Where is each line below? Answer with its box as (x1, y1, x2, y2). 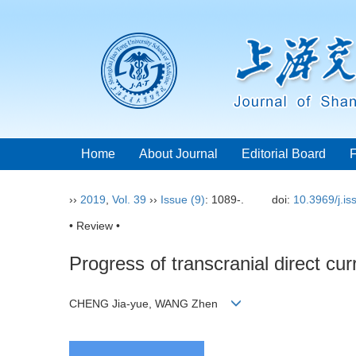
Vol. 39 (112, 193, 146, 206)
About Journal (139, 147, 218, 161)
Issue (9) (161, 193, 205, 206)
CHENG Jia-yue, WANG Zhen (69, 297, 230, 311)
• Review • (69, 219, 120, 232)
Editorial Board (242, 147, 326, 161)
